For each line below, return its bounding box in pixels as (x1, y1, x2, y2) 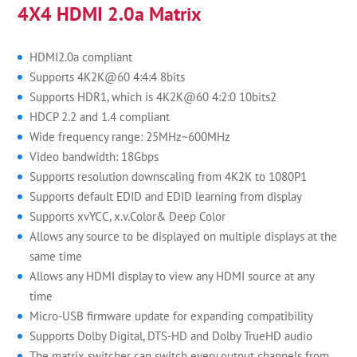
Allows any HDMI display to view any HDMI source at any (29, 269, 315, 284)
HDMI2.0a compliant (29, 49, 133, 65)
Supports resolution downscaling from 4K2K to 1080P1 (29, 169, 308, 184)
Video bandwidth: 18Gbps (29, 149, 159, 164)
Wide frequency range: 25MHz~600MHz (29, 129, 231, 144)
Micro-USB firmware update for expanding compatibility (29, 308, 314, 324)
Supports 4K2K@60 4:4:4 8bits (29, 69, 186, 84)
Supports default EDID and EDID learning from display (29, 189, 303, 204)
